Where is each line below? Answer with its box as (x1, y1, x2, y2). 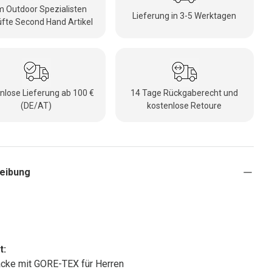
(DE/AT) (21, 101, 52, 111)
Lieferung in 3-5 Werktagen (132, 10, 237, 21)
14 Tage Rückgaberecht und (131, 88, 239, 98)
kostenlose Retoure (147, 101, 222, 111)
